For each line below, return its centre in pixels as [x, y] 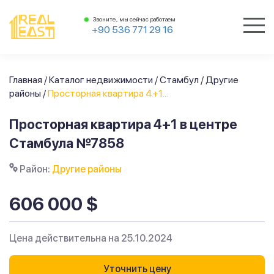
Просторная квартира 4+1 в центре [123, 124]
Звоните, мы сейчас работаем [134, 19]
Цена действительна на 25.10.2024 [91, 238]
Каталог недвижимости [101, 80]
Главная [26, 80]
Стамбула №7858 [67, 143]
